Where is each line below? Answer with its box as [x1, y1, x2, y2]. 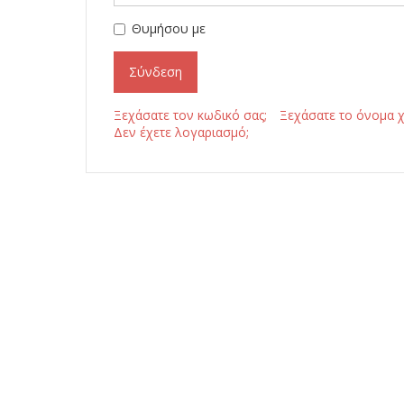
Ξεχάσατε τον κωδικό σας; [114, 106, 268, 124]
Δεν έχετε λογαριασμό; [114, 124, 250, 141]
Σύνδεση [129, 63, 183, 80]
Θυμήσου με [132, 20, 207, 37]
